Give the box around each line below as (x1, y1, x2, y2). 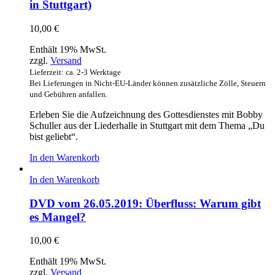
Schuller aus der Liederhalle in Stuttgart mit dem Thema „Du (29, 120, 265, 131)
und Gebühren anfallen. (29, 89, 107, 99)
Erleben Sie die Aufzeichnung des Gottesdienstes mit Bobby (29, 109, 263, 120)
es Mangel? (29, 210, 86, 223)
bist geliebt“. (29, 131, 78, 142)
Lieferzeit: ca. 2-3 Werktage (29, 67, 121, 77)
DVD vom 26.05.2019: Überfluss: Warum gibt (29, 196, 261, 210)
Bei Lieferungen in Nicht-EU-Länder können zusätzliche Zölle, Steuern (29, 78, 266, 88)
